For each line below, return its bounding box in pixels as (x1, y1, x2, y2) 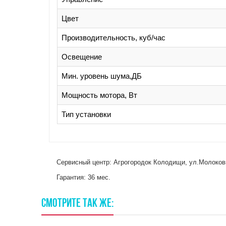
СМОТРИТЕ (41, 198, 81, 210)
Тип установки (62, 110, 111, 119)
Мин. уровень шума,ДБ (62, 72, 142, 80)
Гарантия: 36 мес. (56, 174, 111, 181)
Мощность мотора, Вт (62, 91, 138, 99)
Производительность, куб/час (62, 33, 166, 42)
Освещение (62, 52, 102, 61)
